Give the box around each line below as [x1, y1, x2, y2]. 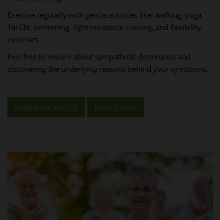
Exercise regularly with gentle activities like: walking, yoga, [7, 10, 203, 20]
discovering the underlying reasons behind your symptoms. [7, 64, 209, 74]
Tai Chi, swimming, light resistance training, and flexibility [7, 22, 201, 32]
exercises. [7, 34, 40, 44]
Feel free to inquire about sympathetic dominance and [7, 52, 191, 61]
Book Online [94, 102, 137, 112]
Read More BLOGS [15, 102, 78, 112]
